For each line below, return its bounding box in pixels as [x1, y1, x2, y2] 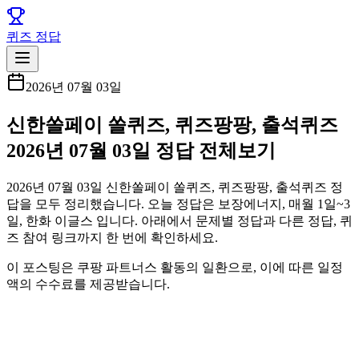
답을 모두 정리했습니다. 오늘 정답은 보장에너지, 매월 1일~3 [6, 196, 350, 211]
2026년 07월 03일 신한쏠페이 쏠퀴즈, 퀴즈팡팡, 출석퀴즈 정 [6, 179, 343, 194]
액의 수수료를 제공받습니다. [6, 276, 170, 291]
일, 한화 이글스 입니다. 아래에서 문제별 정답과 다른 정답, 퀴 [6, 213, 353, 228]
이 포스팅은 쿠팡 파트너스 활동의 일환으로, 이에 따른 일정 [6, 260, 343, 274]
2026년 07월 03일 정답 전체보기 [6, 139, 276, 161]
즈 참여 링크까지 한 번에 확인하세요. [6, 230, 218, 244]
